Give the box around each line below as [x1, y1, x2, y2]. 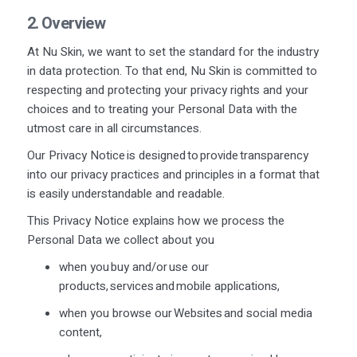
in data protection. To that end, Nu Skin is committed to [26, 61, 317, 80]
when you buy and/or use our [58, 257, 209, 276]
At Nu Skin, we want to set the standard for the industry [26, 42, 319, 61]
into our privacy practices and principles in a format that [26, 165, 320, 183]
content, [58, 323, 104, 341]
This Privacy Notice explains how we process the [26, 211, 284, 229]
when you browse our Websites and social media [58, 304, 312, 322]
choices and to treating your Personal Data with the [26, 100, 297, 118]
